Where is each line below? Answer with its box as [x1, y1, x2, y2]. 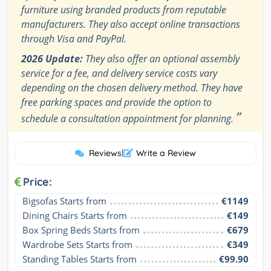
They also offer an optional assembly [83, 52, 240, 66]
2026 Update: [21, 52, 83, 66]
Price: [23, 175, 52, 189]
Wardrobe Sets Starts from [22, 238, 132, 251]
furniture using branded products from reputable [21, 3, 226, 17]
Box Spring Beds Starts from [22, 224, 140, 237]
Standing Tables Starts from [22, 253, 137, 266]
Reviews [89, 148, 122, 159]
